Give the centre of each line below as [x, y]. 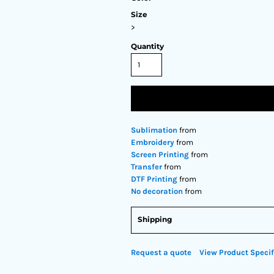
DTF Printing [154, 179]
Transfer [146, 167]
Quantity [147, 46]
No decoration [157, 191]
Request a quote [161, 252]
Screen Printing [160, 154]
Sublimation [154, 130]
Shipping [155, 219]
